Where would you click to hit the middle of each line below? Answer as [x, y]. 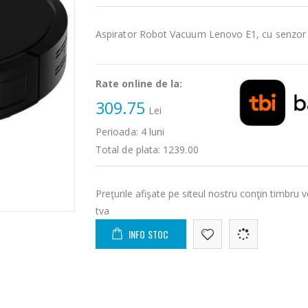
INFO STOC [148, 234]
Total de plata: [130, 150]
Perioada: [118, 132]
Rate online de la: [139, 84]
